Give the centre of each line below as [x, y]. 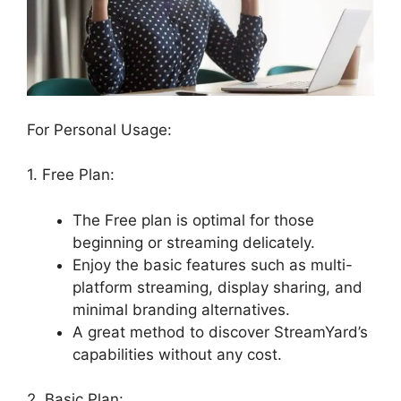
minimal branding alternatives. [181, 309]
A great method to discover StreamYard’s [220, 332]
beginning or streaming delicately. [194, 242]
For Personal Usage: [99, 129]
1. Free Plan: [71, 175]
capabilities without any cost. [177, 354]
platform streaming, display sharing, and [218, 287]
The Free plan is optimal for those [193, 220]
